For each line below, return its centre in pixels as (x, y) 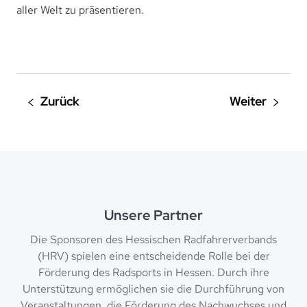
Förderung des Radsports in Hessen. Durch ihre (153, 272)
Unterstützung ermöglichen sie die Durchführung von (153, 289)
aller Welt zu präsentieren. (80, 10)
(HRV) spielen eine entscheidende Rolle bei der (153, 256)
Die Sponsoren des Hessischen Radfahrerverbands (153, 240)
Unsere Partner (153, 215)
